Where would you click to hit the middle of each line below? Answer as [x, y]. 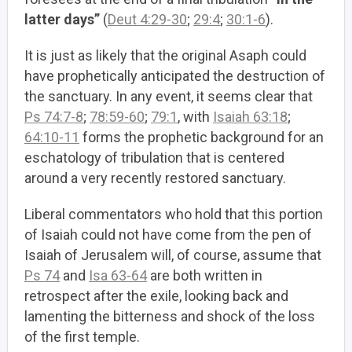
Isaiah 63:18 [250, 117]
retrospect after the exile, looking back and [156, 296]
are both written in [205, 276]
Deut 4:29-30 [147, 20]
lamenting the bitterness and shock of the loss [170, 317]
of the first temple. [82, 337]
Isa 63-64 [118, 276]
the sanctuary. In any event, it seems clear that [169, 97]
